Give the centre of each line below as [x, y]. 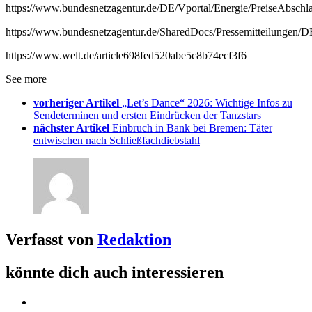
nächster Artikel [71, 128]
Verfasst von [52, 240]
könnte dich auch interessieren [115, 273]
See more [26, 79]
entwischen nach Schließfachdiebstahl [117, 141]
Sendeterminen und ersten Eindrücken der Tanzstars [147, 116]
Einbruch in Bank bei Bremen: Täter [192, 128]
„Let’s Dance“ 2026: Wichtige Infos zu [207, 103]
